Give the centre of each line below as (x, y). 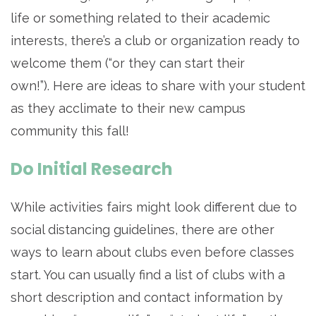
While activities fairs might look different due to (154, 207)
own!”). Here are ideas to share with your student (158, 86)
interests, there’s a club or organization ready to (155, 41)
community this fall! (70, 131)
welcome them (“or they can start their (128, 63)
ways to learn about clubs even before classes (152, 253)
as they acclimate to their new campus (128, 109)
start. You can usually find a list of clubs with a (148, 275)
